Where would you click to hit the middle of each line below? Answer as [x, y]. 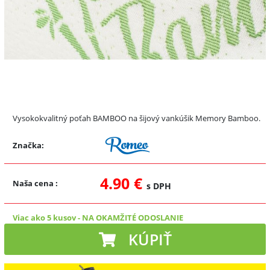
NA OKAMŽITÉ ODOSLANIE [133, 217]
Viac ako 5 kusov [44, 217]
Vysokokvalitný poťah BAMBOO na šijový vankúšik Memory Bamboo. [137, 118]
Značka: [28, 145]
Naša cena [34, 183]
